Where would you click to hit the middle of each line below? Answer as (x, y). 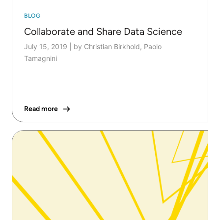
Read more (41, 109)
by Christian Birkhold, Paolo (118, 46)
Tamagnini (41, 58)
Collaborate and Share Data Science (103, 31)
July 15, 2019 (46, 46)
